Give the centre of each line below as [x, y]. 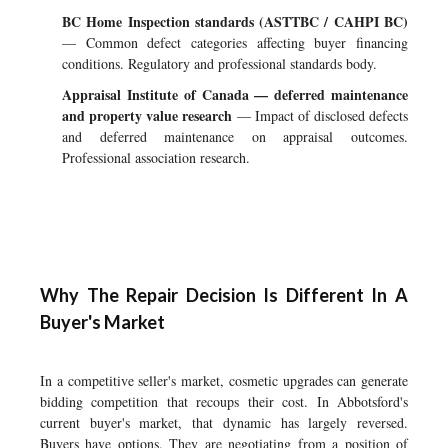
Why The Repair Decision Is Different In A [224, 295]
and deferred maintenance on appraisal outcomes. [235, 136]
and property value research [147, 115]
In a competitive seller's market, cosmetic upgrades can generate [224, 380]
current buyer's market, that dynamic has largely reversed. [224, 422]
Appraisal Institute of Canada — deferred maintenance [235, 94]
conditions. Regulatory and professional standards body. [219, 63]
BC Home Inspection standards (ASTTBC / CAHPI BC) [235, 21]
